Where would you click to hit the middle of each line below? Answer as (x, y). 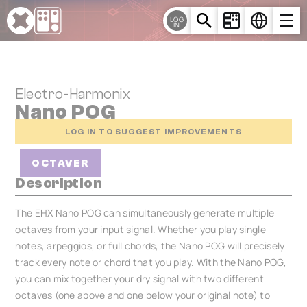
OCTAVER (60, 163)
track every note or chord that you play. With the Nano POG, (151, 262)
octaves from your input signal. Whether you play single (140, 229)
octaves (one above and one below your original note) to (143, 295)
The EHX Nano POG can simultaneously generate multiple (145, 213)
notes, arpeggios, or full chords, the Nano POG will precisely (150, 246)
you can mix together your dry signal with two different (139, 279)
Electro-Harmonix (73, 94)
